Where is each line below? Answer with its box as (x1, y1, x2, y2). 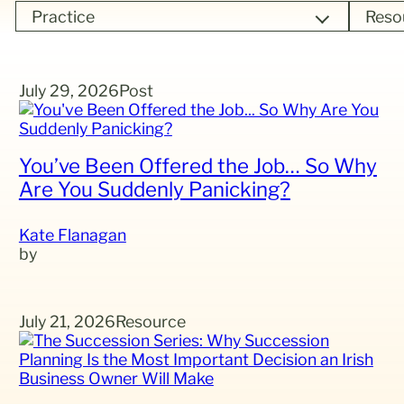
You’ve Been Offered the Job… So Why (18, 153, 377, 179)
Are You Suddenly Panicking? (18, 177, 290, 202)
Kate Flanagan (18, 225, 126, 245)
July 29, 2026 (18, 80, 119, 100)
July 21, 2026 (18, 312, 115, 332)
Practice (32, 6, 96, 26)
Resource (115, 312, 186, 332)
